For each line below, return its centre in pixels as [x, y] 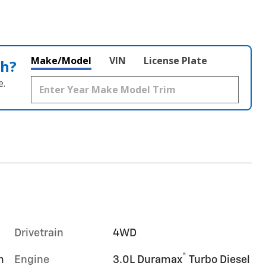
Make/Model [61, 60]
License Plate [175, 60]
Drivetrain [39, 233]
